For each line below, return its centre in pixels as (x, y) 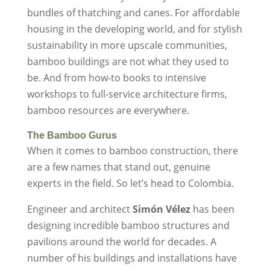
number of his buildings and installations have (132, 258)
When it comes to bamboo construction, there (132, 151)
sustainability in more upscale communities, (127, 46)
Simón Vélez (162, 209)
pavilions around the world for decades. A (121, 242)
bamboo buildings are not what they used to (128, 62)
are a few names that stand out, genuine (118, 167)
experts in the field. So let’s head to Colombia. (130, 184)
